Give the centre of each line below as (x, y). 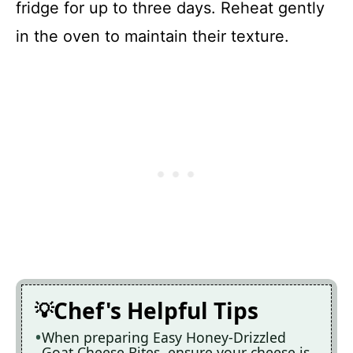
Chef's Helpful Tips (156, 310)
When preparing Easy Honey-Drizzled (164, 337)
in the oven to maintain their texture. (152, 36)
